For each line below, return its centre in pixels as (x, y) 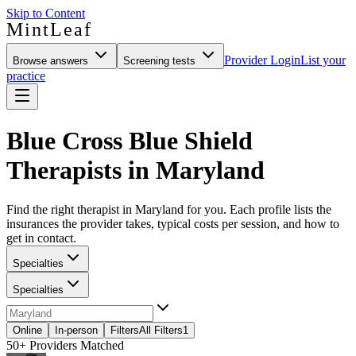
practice (26, 76)
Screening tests (161, 61)
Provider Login (262, 60)
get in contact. (41, 238)
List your (323, 60)
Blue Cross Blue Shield (130, 141)
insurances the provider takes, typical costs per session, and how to (173, 223)
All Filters (161, 330)
